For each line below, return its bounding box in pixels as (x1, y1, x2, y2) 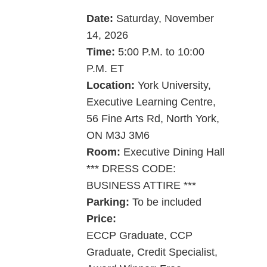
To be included (132, 196, 201, 209)
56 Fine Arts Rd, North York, (86, 113, 219, 125)
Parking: (86, 196, 132, 209)
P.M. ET (86, 63, 124, 75)
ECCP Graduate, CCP (86, 229, 193, 242)
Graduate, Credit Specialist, (86, 246, 218, 259)
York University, (137, 79, 211, 92)
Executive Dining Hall (123, 146, 225, 159)
